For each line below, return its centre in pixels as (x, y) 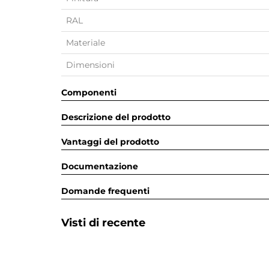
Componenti (89, 92)
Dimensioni (90, 65)
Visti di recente (103, 223)
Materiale (86, 43)
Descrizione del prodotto (116, 117)
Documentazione (100, 166)
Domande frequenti (105, 191)
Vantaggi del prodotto (110, 142)
